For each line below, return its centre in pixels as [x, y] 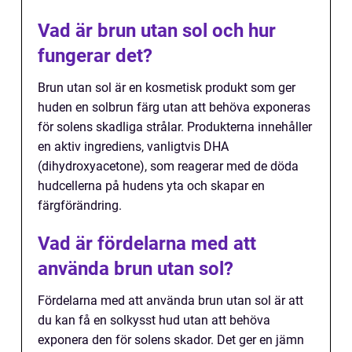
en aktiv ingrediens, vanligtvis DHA [133, 147]
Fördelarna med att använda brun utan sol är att [170, 301]
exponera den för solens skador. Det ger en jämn [171, 340]
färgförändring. [80, 206]
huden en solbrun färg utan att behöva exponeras [174, 108]
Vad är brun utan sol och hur [157, 31]
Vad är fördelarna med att [147, 244]
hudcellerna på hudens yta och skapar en [151, 186]
